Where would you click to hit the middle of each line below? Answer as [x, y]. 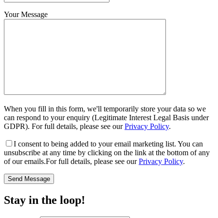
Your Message [26, 15]
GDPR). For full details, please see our [64, 127]
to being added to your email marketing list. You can [122, 144]
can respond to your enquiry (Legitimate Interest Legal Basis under [106, 118]
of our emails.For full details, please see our [71, 162]
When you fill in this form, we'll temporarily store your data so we [105, 109]
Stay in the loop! [45, 200]
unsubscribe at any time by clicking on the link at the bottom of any [107, 153]
